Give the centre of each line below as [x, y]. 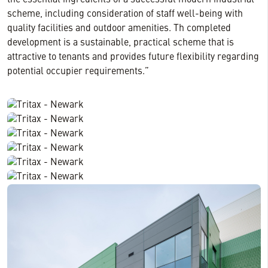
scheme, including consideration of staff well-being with [125, 14]
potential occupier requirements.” [78, 72]
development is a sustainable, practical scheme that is [121, 43]
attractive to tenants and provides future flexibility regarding [133, 57]
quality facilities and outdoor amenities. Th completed [119, 29]
